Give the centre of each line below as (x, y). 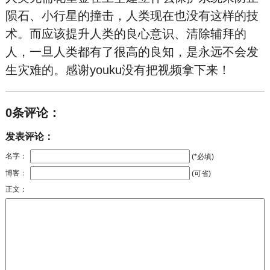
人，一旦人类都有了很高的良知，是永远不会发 (132, 52)
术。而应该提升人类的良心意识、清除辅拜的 (126, 34)
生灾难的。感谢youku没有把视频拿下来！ (118, 70)
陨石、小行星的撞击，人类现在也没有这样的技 (132, 16)
